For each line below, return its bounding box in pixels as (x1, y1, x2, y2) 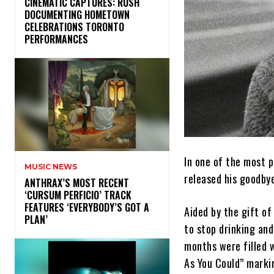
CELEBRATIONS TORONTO (24, 20, 124, 35)
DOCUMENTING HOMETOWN (24, 7, 130, 23)
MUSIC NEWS (24, 162, 77, 172)
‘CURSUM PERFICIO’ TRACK (24, 188, 131, 203)
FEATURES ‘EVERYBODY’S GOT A (24, 200, 149, 215)
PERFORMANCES (24, 32, 93, 47)
